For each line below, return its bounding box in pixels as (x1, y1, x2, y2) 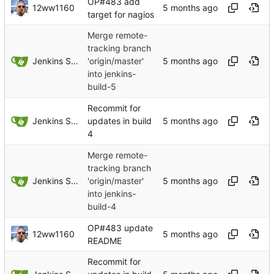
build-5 (87, 81, 116, 92)
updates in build (87, 115, 152, 126)
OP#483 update (87, 222, 153, 233)
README (87, 235, 122, 246)
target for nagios (87, 9, 154, 20)
